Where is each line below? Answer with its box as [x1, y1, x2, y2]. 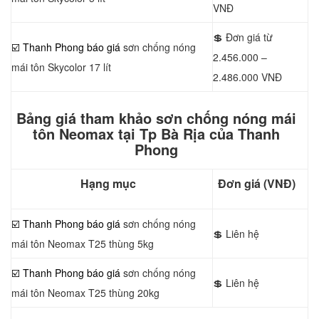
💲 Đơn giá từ [213, 30, 273, 44]
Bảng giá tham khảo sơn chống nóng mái [16, 108, 296, 128]
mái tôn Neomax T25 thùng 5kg [11, 236, 154, 251]
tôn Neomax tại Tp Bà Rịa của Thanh [32, 123, 280, 144]
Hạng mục [80, 175, 136, 192]
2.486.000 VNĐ [213, 70, 282, 84]
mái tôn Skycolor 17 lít [11, 60, 111, 74]
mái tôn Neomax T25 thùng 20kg [11, 286, 159, 300]
